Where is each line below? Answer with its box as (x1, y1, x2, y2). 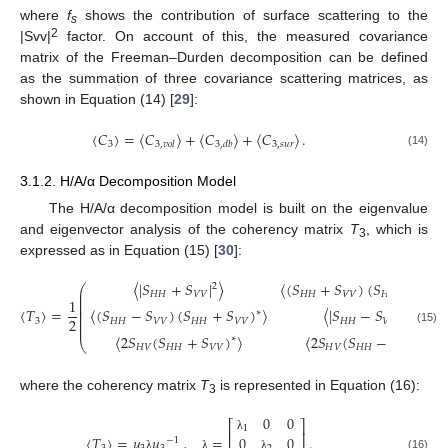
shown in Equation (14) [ (20, 90, 174, 107)
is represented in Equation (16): (216, 377, 420, 394)
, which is (365, 221, 429, 237)
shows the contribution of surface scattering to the (77, 6, 428, 23)
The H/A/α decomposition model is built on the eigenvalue (48, 200, 428, 216)
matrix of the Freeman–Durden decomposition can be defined (20, 48, 428, 65)
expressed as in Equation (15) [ (20, 242, 218, 258)
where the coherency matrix (20, 377, 200, 394)
